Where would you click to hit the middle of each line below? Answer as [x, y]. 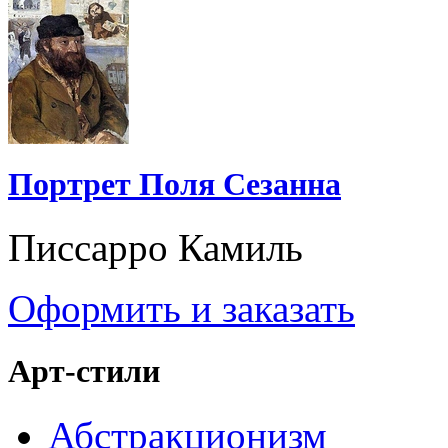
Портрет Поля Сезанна [174, 184]
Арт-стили [84, 371]
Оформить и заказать [181, 309]
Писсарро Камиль [155, 248]
